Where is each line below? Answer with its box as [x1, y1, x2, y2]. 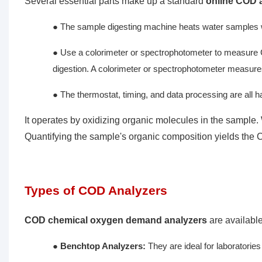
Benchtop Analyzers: [60, 241, 148, 251]
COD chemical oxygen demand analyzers [24, 215, 207, 226]
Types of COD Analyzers [24, 184, 167, 198]
